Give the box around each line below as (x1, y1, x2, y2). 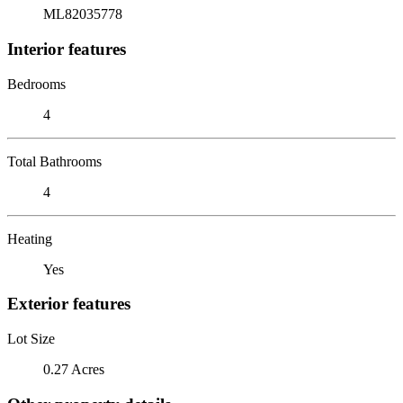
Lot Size (7, 330, 55, 346)
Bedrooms (7, 76, 66, 92)
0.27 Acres (43, 361, 104, 377)
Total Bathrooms (7, 153, 102, 169)
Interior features (7, 39, 126, 58)
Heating (7, 230, 52, 246)
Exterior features (7, 294, 130, 314)
